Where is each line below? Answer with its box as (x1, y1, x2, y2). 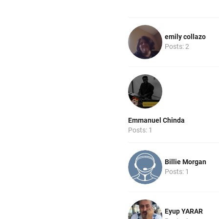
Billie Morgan (165, 158, 206, 166)
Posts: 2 (165, 43, 189, 51)
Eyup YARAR (165, 207, 203, 216)
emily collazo (165, 33, 206, 41)
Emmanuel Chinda (128, 116, 185, 125)
